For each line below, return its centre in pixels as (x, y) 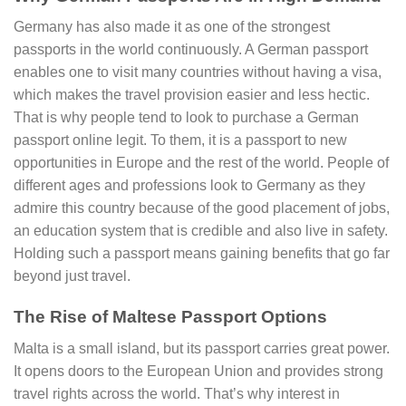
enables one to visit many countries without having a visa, (198, 72)
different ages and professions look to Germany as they (189, 186)
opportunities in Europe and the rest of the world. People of (201, 163)
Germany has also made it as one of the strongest (172, 27)
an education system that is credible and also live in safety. (201, 231)
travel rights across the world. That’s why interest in (177, 393)
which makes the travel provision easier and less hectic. (192, 95)
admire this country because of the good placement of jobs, (202, 208)
